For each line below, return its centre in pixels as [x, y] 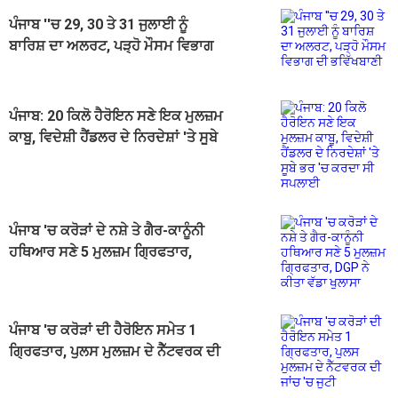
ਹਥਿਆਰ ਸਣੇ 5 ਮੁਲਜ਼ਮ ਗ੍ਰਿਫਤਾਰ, [100, 252]
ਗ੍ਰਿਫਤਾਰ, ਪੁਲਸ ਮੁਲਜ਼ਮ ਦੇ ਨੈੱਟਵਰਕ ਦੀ [115, 352]
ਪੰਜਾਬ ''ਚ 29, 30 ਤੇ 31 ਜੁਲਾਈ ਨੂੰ [98, 25]
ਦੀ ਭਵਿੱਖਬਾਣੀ [47, 68]
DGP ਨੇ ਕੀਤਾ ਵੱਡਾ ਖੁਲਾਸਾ [79, 274]
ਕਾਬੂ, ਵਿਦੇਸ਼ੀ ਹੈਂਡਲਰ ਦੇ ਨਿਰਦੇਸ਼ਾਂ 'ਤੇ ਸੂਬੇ [113, 138]
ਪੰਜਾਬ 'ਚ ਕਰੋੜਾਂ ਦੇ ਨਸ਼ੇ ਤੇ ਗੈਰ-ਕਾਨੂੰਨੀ [107, 231]
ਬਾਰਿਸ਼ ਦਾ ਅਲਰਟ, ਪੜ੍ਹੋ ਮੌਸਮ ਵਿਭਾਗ [111, 46]
